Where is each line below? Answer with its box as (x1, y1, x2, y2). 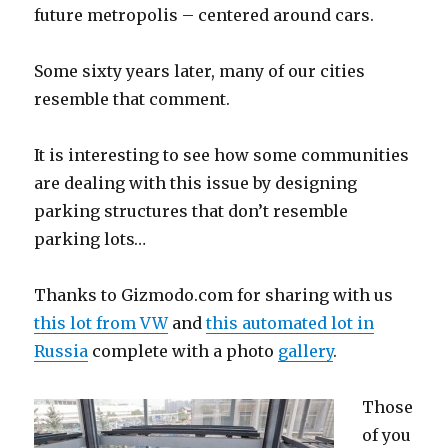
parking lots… (34, 229, 147, 250)
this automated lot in (206, 313, 375, 334)
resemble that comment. (34, 89, 231, 110)
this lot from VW (34, 313, 169, 334)
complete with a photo (88, 341, 279, 362)
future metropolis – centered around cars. (34, 5, 375, 26)
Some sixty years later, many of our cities (34, 61, 366, 82)
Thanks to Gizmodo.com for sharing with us (34, 285, 394, 306)
